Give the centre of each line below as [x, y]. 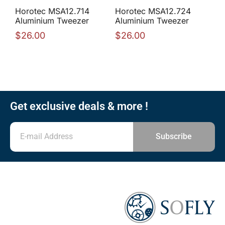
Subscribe [174, 137]
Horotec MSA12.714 [52, 11]
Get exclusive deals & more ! [79, 106]
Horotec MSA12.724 [153, 11]
